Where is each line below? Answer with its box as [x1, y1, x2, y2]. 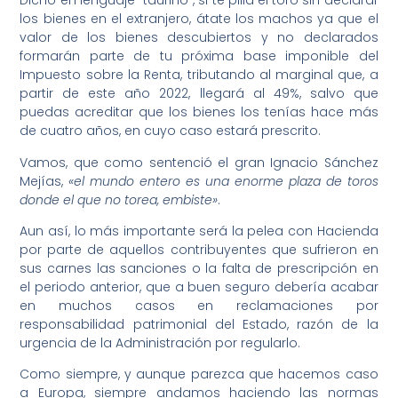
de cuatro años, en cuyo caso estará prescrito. [20, 122, 322, 140]
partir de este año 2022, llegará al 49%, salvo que [20, 84, 378, 103]
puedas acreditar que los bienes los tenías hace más [20, 103, 378, 122]
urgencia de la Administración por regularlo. [20, 334, 301, 353]
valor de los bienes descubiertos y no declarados [20, 28, 378, 47]
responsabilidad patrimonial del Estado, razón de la [20, 315, 378, 334]
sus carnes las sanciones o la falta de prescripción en [20, 259, 378, 278]
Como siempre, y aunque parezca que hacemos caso [20, 365, 378, 384]
